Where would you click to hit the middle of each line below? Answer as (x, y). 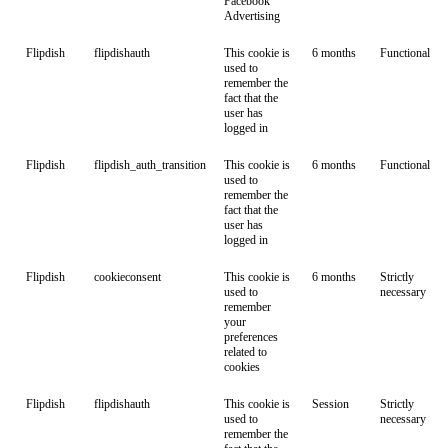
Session (330, 404)
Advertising (252, 16)
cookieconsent (127, 277)
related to (245, 352)
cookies (242, 367)
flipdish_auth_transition (150, 165)
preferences (251, 337)
